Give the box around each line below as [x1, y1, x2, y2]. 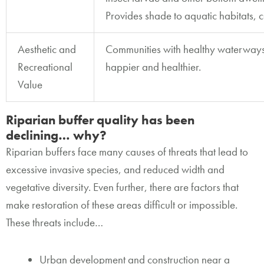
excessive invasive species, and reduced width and [6, 162, 225, 177]
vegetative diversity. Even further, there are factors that [6, 180, 239, 195]
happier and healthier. [105, 59, 201, 74]
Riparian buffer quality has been [6, 112, 194, 129]
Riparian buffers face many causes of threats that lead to [6, 144, 248, 160]
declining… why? [6, 127, 107, 144]
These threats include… [6, 215, 103, 230]
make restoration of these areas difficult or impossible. [6, 197, 237, 213]
